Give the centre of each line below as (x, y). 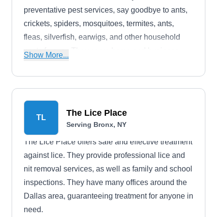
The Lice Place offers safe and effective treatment (108, 142)
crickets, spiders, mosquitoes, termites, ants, (99, 23)
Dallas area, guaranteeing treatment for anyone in (108, 196)
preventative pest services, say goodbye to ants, (106, 10)
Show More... (46, 55)
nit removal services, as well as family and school (108, 169)
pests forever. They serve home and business (101, 51)
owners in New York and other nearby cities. (99, 64)
